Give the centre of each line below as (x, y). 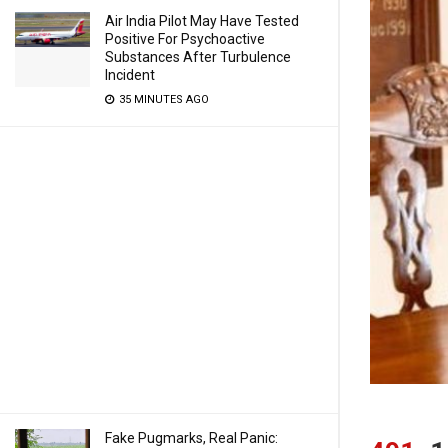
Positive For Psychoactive (185, 39)
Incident (130, 75)
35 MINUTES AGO (162, 99)
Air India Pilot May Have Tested (202, 21)
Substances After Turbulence (198, 57)
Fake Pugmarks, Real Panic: (191, 438)
